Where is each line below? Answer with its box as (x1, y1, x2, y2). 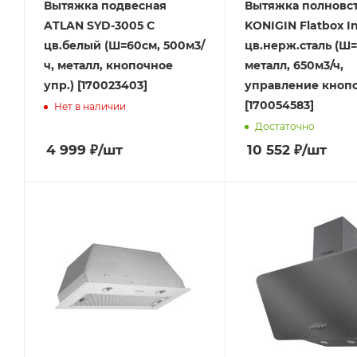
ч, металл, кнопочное (44, 58, 173, 73)
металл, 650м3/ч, (244, 58, 343, 73)
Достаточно (254, 120, 315, 132)
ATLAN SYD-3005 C (44, 18, 155, 33)
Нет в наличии (54, 100, 126, 112)
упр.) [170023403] (44, 78, 147, 93)
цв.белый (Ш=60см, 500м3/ (44, 38, 205, 53)
